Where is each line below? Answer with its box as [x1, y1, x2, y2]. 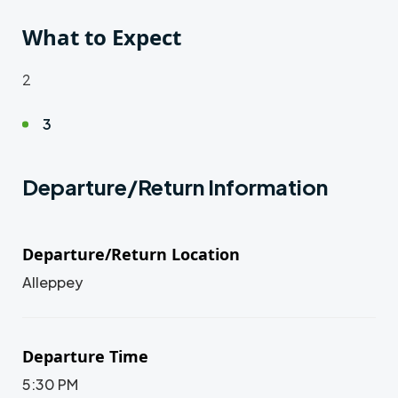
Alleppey [22, 272, 83, 291]
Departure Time [22, 345, 148, 367]
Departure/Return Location [22, 243, 240, 265]
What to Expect [22, 21, 181, 52]
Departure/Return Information [22, 172, 328, 200]
